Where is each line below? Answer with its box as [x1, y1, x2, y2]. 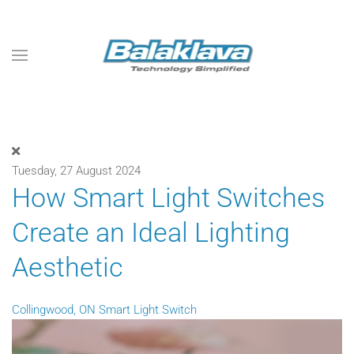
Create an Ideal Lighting [12, 217, 290, 248]
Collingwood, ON [12, 303, 96, 317]
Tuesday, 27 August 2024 [12, 164, 141, 178]
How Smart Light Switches [12, 182, 325, 213]
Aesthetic [12, 251, 123, 283]
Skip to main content [28, 29, 134, 43]
